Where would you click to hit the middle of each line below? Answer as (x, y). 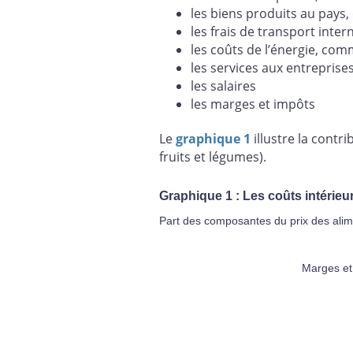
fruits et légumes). (213, 156)
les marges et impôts (253, 104)
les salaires (223, 86)
